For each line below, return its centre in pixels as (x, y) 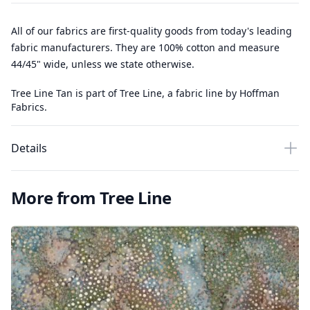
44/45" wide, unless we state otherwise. (103, 64)
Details (29, 148)
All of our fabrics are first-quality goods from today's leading (152, 31)
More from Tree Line (91, 198)
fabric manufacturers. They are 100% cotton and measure (145, 47)
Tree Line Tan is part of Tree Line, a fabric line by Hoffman (145, 93)
